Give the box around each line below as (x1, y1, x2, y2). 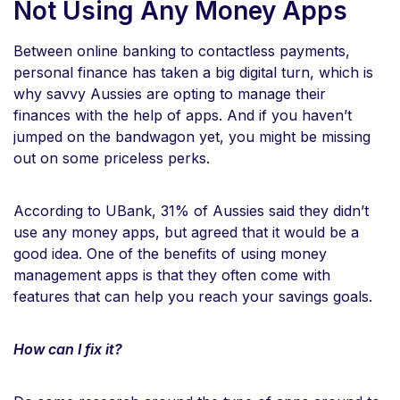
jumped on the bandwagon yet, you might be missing (13, 127, 371, 146)
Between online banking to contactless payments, (13, 41, 350, 60)
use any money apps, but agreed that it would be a (13, 222, 359, 241)
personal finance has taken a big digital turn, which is (13, 62, 373, 81)
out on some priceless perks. (13, 148, 214, 167)
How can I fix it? (13, 339, 122, 358)
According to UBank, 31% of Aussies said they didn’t (13, 201, 369, 220)
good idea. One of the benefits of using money (13, 244, 327, 262)
